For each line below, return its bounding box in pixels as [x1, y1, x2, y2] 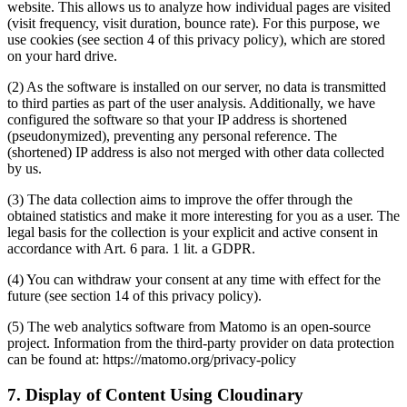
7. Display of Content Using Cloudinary [7, 384, 303, 404]
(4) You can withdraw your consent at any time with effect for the [7, 271, 381, 287]
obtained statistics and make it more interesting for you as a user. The [7, 207, 400, 223]
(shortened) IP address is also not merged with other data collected [7, 144, 384, 160]
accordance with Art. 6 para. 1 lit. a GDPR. [7, 240, 255, 256]
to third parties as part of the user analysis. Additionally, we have [7, 94, 375, 111]
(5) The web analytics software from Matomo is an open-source [7, 318, 371, 334]
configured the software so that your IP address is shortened [7, 111, 347, 127]
